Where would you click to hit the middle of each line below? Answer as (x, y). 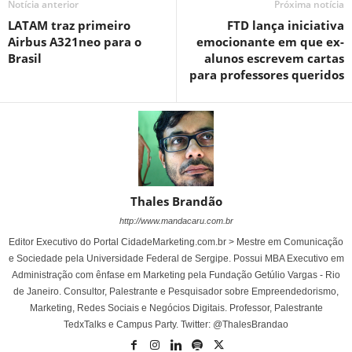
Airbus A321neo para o (75, 41)
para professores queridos (267, 74)
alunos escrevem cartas (274, 58)
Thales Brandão (176, 201)
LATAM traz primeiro (69, 25)
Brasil (25, 58)
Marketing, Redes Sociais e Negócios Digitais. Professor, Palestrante (176, 308)
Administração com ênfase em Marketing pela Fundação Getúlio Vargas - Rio (176, 275)
